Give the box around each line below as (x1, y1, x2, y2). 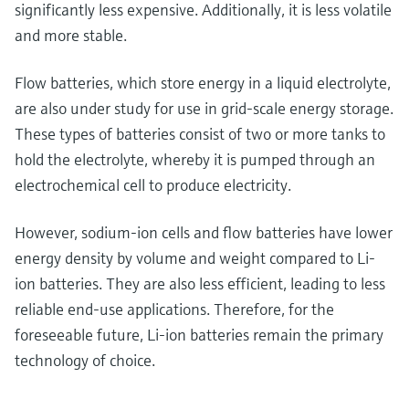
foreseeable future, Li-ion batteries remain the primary (15, 323, 383, 345)
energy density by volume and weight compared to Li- (15, 246, 375, 268)
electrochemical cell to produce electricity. (15, 173, 291, 195)
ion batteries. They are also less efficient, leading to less (15, 272, 385, 294)
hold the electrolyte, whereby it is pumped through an (15, 148, 375, 170)
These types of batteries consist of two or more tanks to (15, 122, 385, 144)
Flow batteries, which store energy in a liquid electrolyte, (15, 71, 391, 93)
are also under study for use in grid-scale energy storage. (15, 97, 393, 119)
